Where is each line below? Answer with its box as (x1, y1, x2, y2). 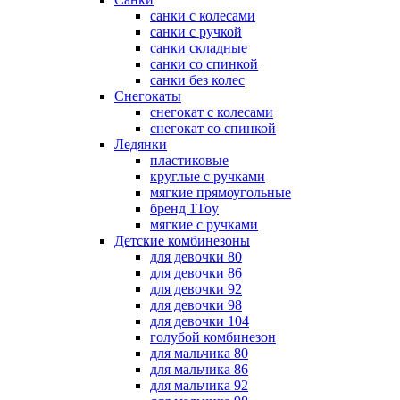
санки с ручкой (150, 24, 242, 39)
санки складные (150, 40, 247, 55)
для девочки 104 (150, 313, 249, 329)
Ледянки (114, 137, 167, 152)
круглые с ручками (150, 169, 265, 184)
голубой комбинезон (150, 329, 276, 345)
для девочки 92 (150, 281, 242, 296)
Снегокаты (114, 88, 181, 104)
